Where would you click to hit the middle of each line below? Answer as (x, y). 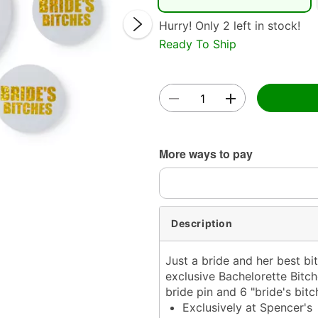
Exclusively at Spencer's (247, 307)
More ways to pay (206, 153)
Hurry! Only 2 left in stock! (230, 26)
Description (202, 224)
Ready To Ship (198, 44)
